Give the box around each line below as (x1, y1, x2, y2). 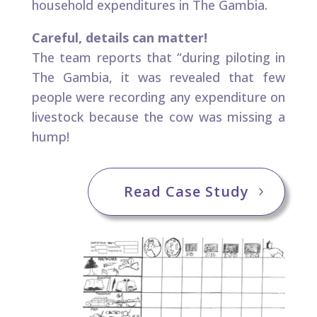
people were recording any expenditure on (31, 88, 286, 105)
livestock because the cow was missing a (31, 108, 286, 125)
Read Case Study (124, 181, 250, 201)
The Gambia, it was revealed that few (31, 68, 286, 86)
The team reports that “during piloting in (31, 48, 286, 66)
